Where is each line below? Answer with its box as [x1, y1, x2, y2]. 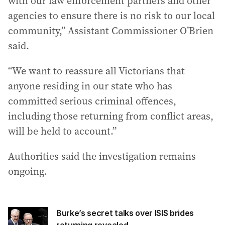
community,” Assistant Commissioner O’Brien [8, 24, 213, 38]
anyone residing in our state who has [8, 79, 172, 93]
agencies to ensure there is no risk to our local [8, 9, 215, 23]
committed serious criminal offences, [8, 94, 176, 108]
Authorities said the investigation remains [8, 149, 196, 163]
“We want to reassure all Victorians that [8, 64, 185, 78]
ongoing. [8, 164, 47, 178]
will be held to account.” [8, 124, 117, 138]
